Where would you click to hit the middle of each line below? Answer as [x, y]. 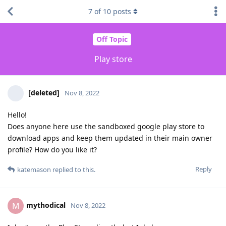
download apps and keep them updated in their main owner [110, 138]
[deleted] [44, 92]
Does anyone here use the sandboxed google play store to [106, 126]
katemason [34, 169]
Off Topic [112, 39]
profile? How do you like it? [52, 149]
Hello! [17, 115]
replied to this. [73, 169]
